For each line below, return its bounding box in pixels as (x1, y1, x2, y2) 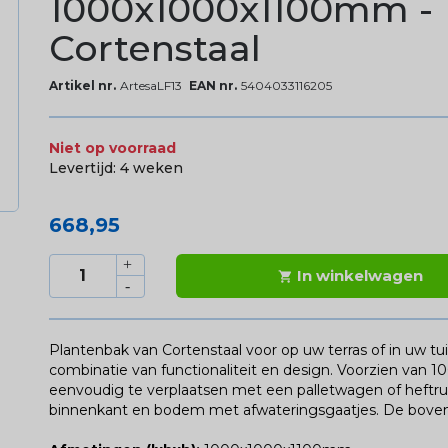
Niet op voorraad (48, 138, 176, 157)
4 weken (119, 158, 183, 177)
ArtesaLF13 (119, 77, 182, 93)
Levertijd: (48, 158, 120, 177)
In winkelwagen (297, 265, 424, 285)
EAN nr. (188, 77, 237, 93)
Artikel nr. (48, 77, 116, 93)
